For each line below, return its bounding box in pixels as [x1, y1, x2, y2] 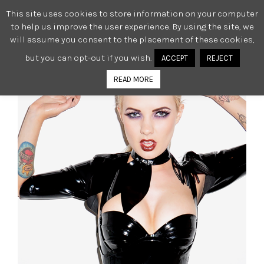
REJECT [206, 53, 233, 62]
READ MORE [114, 74, 153, 84]
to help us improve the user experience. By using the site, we [10, 21, 254, 32]
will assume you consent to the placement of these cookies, [9, 34, 255, 45]
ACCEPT [161, 53, 188, 62]
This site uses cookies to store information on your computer [6, 8, 258, 19]
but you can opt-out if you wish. [24, 52, 151, 63]
